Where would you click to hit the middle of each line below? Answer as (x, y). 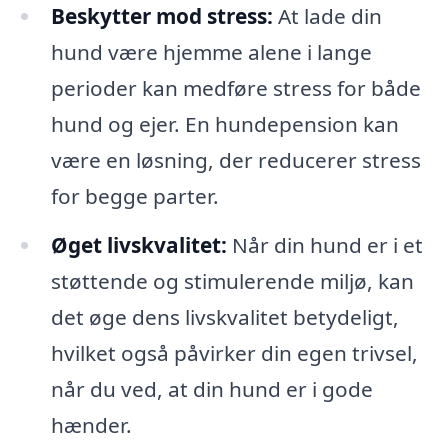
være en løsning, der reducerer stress (235, 159)
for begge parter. (134, 195)
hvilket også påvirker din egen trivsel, (234, 353)
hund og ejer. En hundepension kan (224, 123)
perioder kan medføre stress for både (235, 87)
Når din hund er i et (324, 245)
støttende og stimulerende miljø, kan (232, 281)
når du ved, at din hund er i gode (211, 389)
